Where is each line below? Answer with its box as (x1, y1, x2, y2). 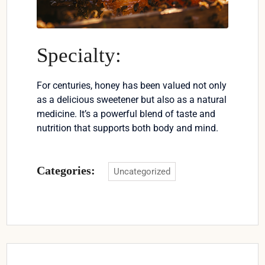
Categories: (37, 164, 96, 177)
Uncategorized (114, 166, 171, 177)
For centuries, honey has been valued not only (37, 80, 227, 92)
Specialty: (37, 44, 122, 67)
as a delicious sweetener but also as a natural (37, 94, 227, 106)
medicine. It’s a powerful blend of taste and (37, 108, 216, 120)
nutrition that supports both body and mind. (37, 122, 219, 134)
